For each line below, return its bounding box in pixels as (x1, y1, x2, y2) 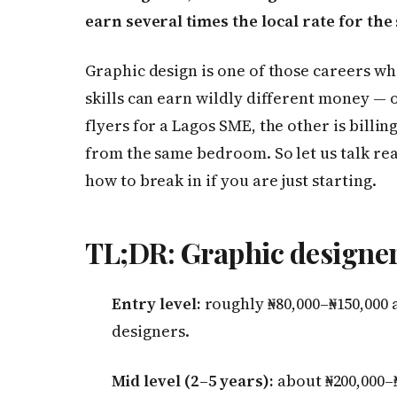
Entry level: (112, 292, 201, 315)
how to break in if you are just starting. (85, 168, 377, 191)
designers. (112, 320, 190, 343)
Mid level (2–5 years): (112, 369, 274, 392)
